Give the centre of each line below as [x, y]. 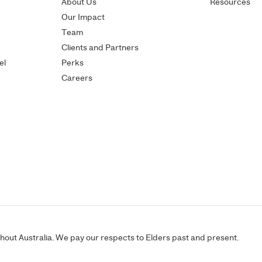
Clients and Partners [100, 48]
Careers [77, 78]
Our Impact [83, 17]
